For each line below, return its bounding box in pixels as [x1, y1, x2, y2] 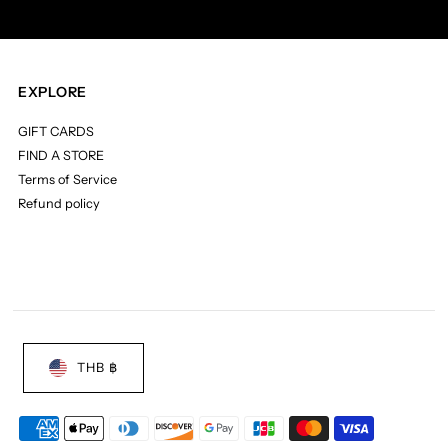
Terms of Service [18, 171, 118, 187]
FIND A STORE [18, 147, 105, 163]
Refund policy [18, 195, 101, 211]
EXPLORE [18, 82, 87, 101]
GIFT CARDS [18, 123, 95, 139]
